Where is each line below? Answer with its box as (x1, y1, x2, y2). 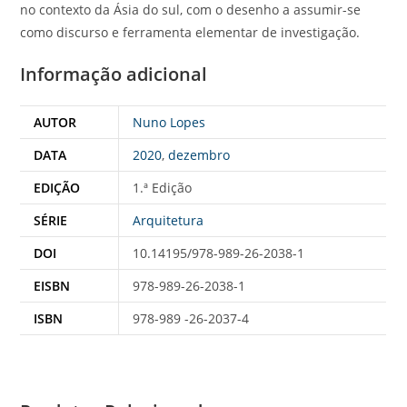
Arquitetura (133, 211, 204, 229)
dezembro (168, 145, 231, 164)
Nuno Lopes (133, 113, 206, 131)
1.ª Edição (133, 178, 193, 196)
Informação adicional (20, 61, 208, 86)
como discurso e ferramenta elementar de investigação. (20, 23, 361, 41)
